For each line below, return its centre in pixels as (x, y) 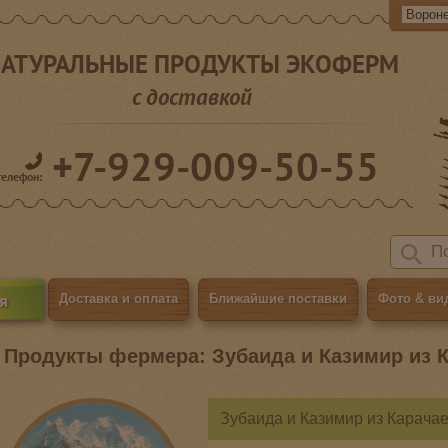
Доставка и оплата (119, 298)
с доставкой (191, 96)
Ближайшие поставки (278, 298)
